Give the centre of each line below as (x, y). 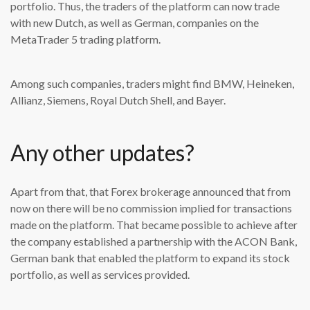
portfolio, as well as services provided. (100, 275)
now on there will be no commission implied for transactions (151, 208)
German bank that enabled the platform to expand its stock (150, 258)
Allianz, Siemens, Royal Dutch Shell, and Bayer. (118, 100)
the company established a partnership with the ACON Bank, (154, 241)
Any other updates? (102, 153)
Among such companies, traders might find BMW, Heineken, (152, 84)
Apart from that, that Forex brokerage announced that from (151, 192)
